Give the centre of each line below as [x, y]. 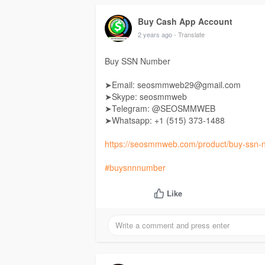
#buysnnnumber [135, 168]
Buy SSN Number [138, 61]
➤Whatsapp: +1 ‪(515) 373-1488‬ [165, 120]
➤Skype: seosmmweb [146, 97]
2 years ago [155, 35]
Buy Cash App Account [185, 22]
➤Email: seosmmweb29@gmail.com [173, 85]
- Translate [189, 35]
